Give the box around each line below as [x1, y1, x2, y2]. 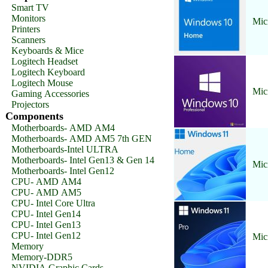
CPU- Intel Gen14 [11, 209, 81, 219]
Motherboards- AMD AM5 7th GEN [11, 133, 152, 144]
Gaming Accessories [11, 89, 89, 99]
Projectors [11, 99, 49, 109]
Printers [11, 24, 40, 34]
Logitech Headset [11, 56, 78, 66]
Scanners [11, 35, 45, 45]
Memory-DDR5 [11, 252, 72, 262]
